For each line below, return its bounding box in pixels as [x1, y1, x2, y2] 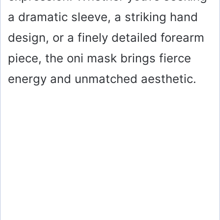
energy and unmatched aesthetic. [8, 72, 196, 86]
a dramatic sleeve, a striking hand [8, 10, 198, 25]
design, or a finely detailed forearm [8, 30, 204, 45]
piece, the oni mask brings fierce [8, 51, 191, 66]
